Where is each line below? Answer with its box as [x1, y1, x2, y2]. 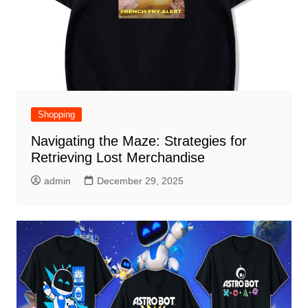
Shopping [37, 109, 75, 120]
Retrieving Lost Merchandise [30, 149, 205, 165]
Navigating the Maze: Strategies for [30, 133, 247, 148]
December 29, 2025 [96, 175, 184, 186]
